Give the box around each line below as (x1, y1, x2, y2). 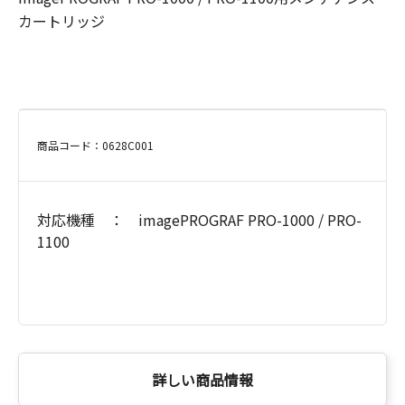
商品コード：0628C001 (37, 137, 154, 153)
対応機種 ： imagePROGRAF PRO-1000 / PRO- (37, 208, 362, 231)
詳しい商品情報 (152, 368, 253, 391)
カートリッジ (18, 9, 105, 32)
